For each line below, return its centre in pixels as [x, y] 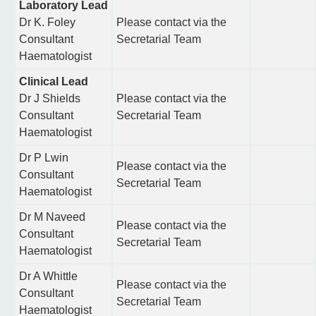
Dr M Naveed [52, 217]
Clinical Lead [54, 81]
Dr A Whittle [48, 276]
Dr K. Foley [47, 22]
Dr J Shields [50, 98]
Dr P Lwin [44, 158]
